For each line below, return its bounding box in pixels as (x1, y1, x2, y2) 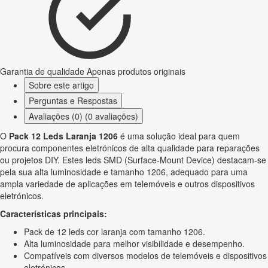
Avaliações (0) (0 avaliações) (29, 110, 138, 123)
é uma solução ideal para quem (118, 130, 240, 142)
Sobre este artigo (29, 79, 94, 92)
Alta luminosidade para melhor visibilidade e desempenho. (24, 237, 245, 250)
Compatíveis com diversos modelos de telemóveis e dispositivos (24, 249, 267, 262)
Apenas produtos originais (87, 65, 185, 78)
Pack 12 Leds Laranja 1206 (9, 130, 118, 142)
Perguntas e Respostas (29, 95, 117, 107)
